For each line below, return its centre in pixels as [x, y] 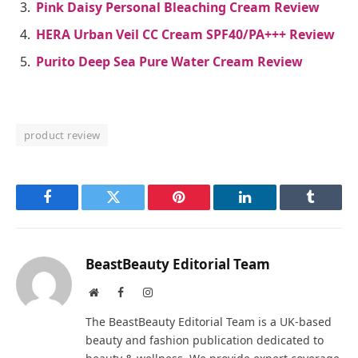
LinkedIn [270, 209]
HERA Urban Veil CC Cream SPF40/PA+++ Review [185, 35]
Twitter [133, 209]
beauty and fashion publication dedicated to [205, 340]
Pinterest [203, 209]
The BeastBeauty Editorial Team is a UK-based [209, 322]
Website [115, 292]
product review [62, 135]
